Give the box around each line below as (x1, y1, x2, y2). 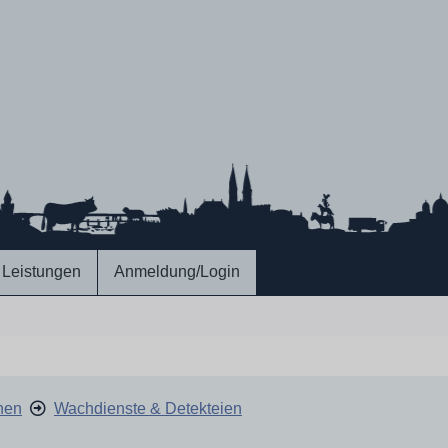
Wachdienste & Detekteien (54, 400, 242, 417)
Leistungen (2, 263, 81, 280)
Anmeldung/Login (114, 263, 240, 280)
